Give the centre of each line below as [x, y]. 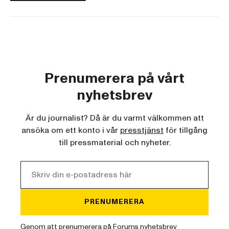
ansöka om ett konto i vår [71, 131]
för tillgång [186, 131]
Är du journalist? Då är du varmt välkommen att [114, 118]
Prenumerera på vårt [114, 79]
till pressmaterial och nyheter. [114, 143]
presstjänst [142, 131]
